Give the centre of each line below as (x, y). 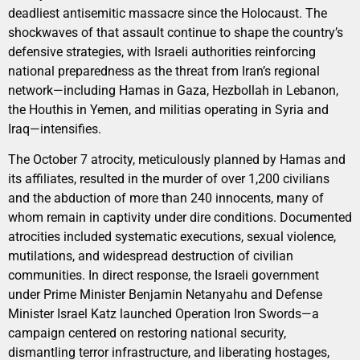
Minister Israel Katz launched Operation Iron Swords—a (164, 314)
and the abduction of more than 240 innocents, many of (166, 198)
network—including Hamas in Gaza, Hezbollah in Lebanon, (173, 90)
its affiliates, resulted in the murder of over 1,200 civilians (169, 179)
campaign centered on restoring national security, (147, 333)
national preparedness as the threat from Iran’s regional (164, 71)
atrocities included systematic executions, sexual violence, (172, 237)
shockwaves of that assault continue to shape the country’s (176, 32)
